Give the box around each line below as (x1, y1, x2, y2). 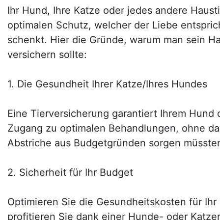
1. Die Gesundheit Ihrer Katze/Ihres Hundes (7, 78, 207, 90)
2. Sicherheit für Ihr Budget (7, 166, 133, 178)
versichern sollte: (7, 49, 87, 60)
